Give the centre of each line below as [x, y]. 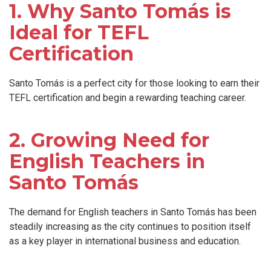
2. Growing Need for [109, 140]
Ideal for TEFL [79, 32]
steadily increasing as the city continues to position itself [130, 226]
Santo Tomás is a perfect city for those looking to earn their [134, 83]
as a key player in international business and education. [125, 241]
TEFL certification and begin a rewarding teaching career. [128, 97]
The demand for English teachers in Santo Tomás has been [133, 212]
